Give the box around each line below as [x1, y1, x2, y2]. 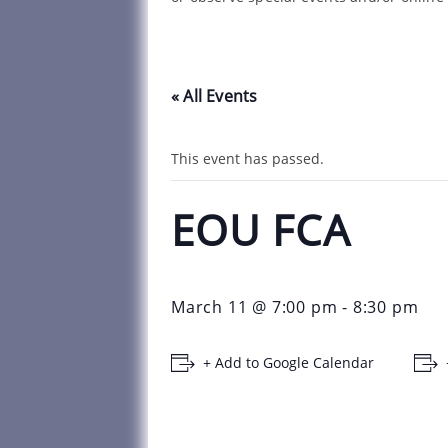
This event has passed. [171, 149, 324, 169]
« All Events [171, 85, 258, 108]
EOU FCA [171, 201, 351, 259]
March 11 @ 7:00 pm [171, 296, 338, 319]
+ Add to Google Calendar [203, 353, 374, 373]
